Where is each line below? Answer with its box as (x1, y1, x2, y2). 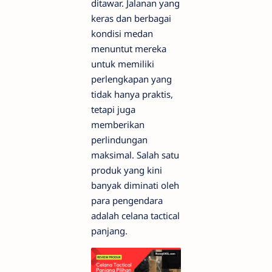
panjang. (91, 225, 127, 237)
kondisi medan (91, 27, 153, 39)
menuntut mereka (91, 42, 166, 55)
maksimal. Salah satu (91, 149, 179, 161)
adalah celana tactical (91, 209, 180, 222)
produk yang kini (91, 164, 162, 176)
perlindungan (91, 134, 148, 146)
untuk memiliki (91, 58, 154, 70)
